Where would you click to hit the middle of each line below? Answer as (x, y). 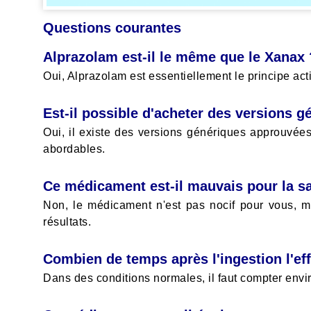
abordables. (74, 149)
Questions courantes (112, 27)
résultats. (67, 221)
